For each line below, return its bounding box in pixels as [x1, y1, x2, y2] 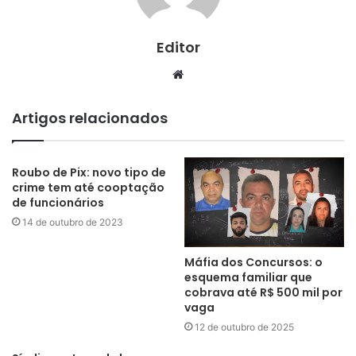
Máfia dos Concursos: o [184, 254, 323, 271]
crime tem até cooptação [12, 179, 164, 195]
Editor [156, 37, 200, 57]
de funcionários [12, 194, 104, 211]
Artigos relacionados [12, 107, 168, 128]
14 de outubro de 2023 [22, 215, 123, 228]
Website [183, 65, 228, 81]
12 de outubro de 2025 [195, 321, 294, 334]
